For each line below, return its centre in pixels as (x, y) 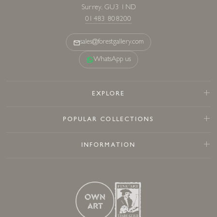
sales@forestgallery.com (112, 43)
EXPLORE (108, 94)
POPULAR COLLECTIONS (108, 120)
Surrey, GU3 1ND (108, 8)
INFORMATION (108, 146)
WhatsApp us (112, 60)
